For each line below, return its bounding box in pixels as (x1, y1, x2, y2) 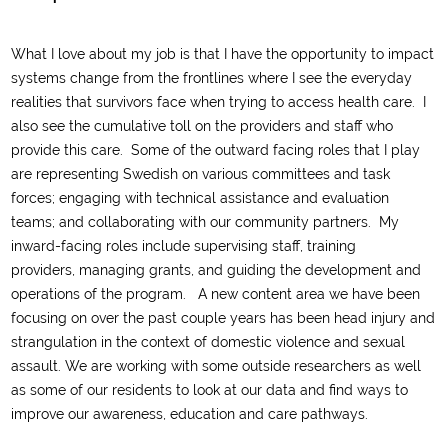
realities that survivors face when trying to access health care (11, 94, 413, 110)
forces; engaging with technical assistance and (11, 190, 323, 206)
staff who (334, 118, 394, 134)
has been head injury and (270, 310, 436, 326)
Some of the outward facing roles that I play (131, 142, 421, 158)
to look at (176, 382, 242, 398)
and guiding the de (198, 262, 323, 278)
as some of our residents (11, 382, 177, 398)
